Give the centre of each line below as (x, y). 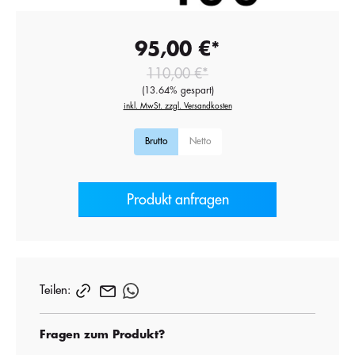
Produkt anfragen (177, 199)
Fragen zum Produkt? (102, 335)
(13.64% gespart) (177, 90)
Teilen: (55, 290)
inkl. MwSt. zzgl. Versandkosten (177, 106)
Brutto (156, 141)
